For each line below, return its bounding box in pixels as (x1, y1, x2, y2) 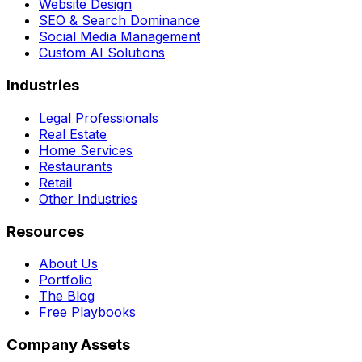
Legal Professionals (39, 109, 158, 126)
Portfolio (39, 271, 92, 288)
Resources (6, 221, 84, 241)
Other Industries (39, 190, 137, 207)
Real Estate (39, 125, 107, 142)
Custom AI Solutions (39, 44, 165, 61)
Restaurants (39, 158, 112, 175)
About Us (39, 255, 98, 272)
